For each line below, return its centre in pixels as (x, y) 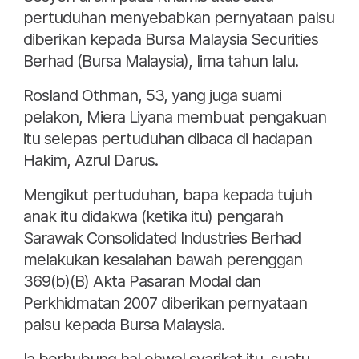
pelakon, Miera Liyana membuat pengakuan (175, 117)
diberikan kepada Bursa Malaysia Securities (171, 40)
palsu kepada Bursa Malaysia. (124, 325)
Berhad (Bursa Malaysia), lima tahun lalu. (161, 61)
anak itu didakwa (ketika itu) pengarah (153, 217)
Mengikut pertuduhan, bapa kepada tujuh (167, 195)
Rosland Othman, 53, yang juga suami (152, 96)
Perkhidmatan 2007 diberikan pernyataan (165, 303)
